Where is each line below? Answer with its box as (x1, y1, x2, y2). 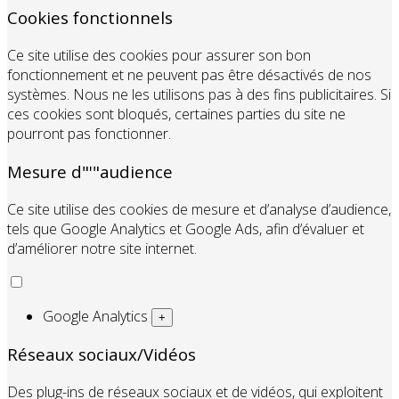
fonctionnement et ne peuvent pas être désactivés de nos (7, 65, 371, 85)
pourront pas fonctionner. (7, 124, 171, 144)
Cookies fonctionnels (7, 6, 173, 29)
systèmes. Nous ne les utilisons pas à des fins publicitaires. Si (7, 85, 391, 105)
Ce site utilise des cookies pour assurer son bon (7, 45, 311, 66)
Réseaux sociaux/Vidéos (7, 343, 196, 366)
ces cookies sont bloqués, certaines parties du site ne (7, 104, 346, 125)
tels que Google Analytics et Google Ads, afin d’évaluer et (7, 218, 364, 239)
